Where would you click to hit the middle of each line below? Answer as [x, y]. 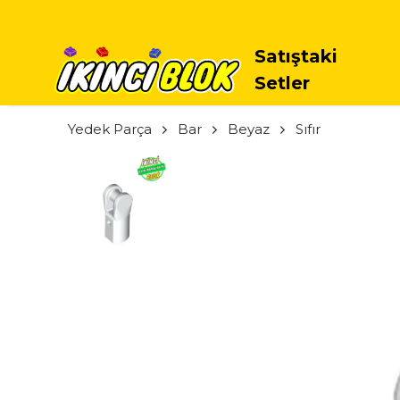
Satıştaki [296, 56]
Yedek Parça [110, 129]
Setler [282, 83]
